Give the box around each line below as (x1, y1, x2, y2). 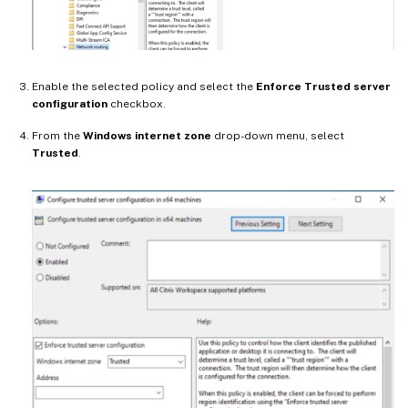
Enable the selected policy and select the (32, 79, 256, 93)
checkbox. (107, 97, 166, 110)
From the (32, 128, 83, 142)
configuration (32, 97, 107, 110)
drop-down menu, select (211, 128, 344, 142)
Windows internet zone (83, 128, 211, 142)
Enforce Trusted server (256, 79, 391, 93)
